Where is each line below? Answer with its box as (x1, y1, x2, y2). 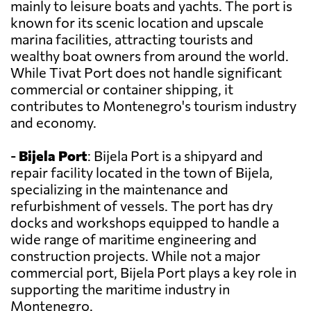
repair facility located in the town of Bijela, (10, 164, 273, 181)
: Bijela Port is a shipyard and (87, 147, 263, 165)
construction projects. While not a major (10, 247, 260, 264)
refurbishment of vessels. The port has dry (10, 197, 273, 215)
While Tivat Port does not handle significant (10, 64, 282, 81)
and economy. (10, 114, 96, 131)
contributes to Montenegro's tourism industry (10, 97, 296, 115)
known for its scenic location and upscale (10, 14, 264, 31)
